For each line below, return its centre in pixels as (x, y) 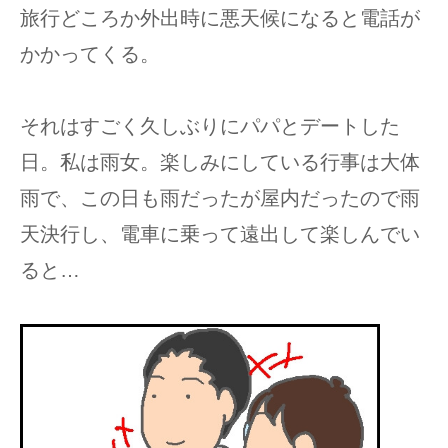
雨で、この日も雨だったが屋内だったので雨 (220, 198)
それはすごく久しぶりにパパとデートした (210, 126)
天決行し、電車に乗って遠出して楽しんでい (220, 234)
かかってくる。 (90, 54)
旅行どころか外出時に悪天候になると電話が (220, 18)
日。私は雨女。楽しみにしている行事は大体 (220, 162)
